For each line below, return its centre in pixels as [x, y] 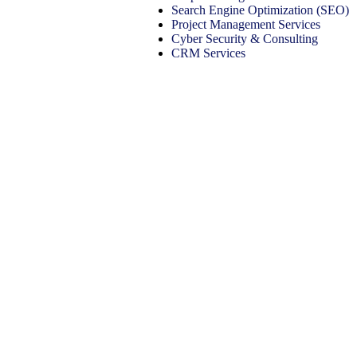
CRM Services [208, 53]
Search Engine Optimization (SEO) [260, 10]
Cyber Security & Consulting [245, 39]
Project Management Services [246, 25]
